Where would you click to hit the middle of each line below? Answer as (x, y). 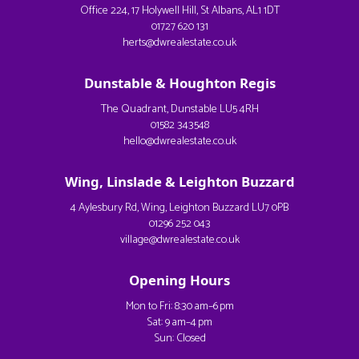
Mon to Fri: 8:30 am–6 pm (179, 307)
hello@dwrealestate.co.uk (179, 141)
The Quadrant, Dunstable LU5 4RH (179, 109)
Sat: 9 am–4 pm (179, 323)
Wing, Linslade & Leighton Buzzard (179, 182)
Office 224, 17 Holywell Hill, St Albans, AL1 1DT (179, 11)
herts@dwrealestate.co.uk (179, 43)
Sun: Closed (179, 339)
